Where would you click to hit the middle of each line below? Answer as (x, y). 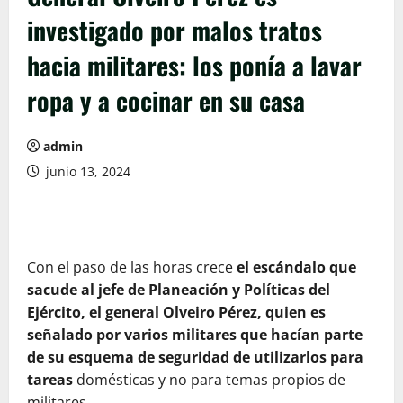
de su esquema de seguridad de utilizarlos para (195, 358)
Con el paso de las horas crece (132, 268)
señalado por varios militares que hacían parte (195, 335)
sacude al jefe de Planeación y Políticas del (179, 290)
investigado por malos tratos (175, 31)
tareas (52, 380)
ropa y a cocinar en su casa (166, 101)
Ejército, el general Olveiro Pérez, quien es (176, 313)
